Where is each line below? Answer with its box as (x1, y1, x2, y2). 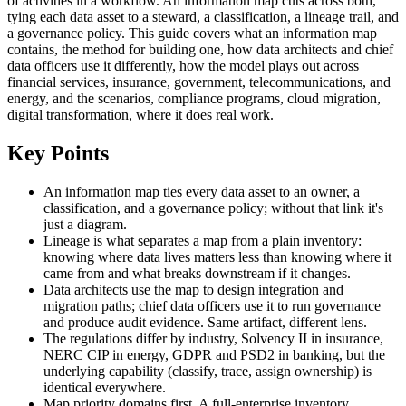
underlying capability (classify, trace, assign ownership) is (43, 362, 372, 379)
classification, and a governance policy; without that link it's (43, 199, 383, 216)
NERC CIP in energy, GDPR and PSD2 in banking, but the (43, 346, 385, 362)
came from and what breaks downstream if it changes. (43, 265, 351, 281)
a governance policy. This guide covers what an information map (7, 24, 377, 41)
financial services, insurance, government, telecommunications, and (7, 73, 391, 90)
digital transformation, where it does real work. (7, 106, 274, 122)
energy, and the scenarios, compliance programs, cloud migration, (7, 90, 381, 106)
